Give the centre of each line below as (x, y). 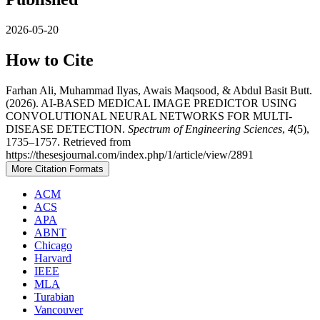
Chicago (53, 245)
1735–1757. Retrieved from (68, 141)
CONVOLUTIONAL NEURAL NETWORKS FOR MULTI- (149, 116)
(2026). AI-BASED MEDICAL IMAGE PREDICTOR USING (151, 103)
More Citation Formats (57, 169)
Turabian (54, 296)
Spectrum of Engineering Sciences (205, 129)
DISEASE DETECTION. (67, 129)
